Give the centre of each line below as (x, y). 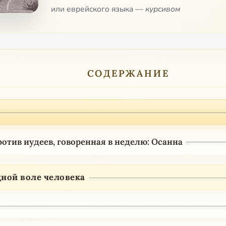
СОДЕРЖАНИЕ (128, 73)
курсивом (163, 9)
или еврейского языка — (98, 9)
